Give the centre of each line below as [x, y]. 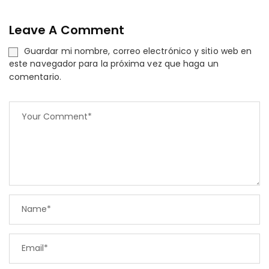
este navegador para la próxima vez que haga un [114, 64]
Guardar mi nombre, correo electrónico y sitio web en [138, 51]
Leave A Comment [67, 30]
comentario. [35, 77]
